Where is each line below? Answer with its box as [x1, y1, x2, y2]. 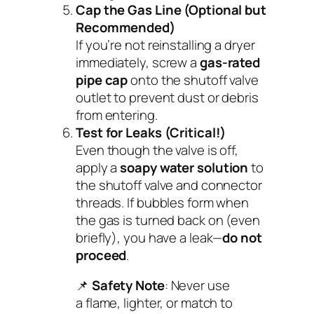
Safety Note [91, 276, 165, 295]
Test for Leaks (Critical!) [76, 123, 226, 142]
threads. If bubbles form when [76, 193, 250, 212]
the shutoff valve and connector [76, 175, 262, 194]
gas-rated [199, 53, 261, 71]
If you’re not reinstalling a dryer [76, 35, 255, 54]
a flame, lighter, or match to [76, 294, 233, 313]
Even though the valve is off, [76, 140, 239, 159]
